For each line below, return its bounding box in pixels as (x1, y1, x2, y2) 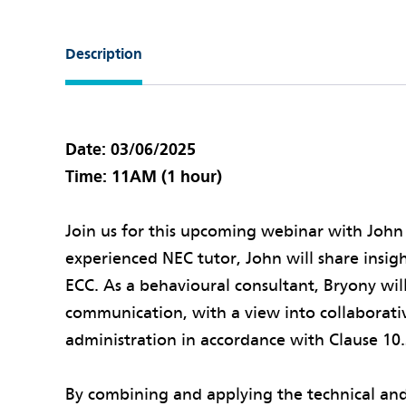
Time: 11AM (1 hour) (65, 167, 222, 188)
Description (65, 45, 142, 63)
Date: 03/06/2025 (65, 140, 196, 160)
